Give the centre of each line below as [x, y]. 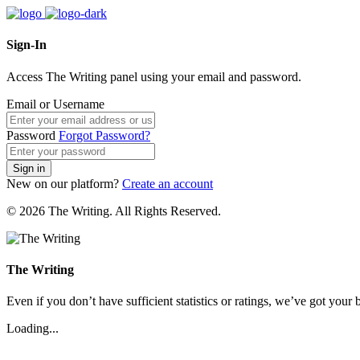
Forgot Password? [104, 135]
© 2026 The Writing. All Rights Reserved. [114, 211]
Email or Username [55, 104]
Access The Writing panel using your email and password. [154, 76]
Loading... [33, 329]
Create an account [168, 183]
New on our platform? [64, 183]
